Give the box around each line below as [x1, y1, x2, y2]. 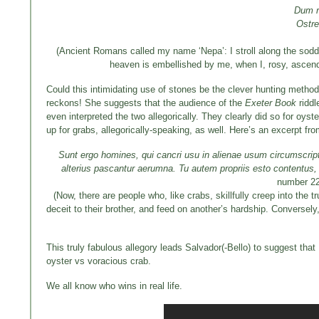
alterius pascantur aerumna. [61, 162, 179, 174]
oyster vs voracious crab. [46, 255, 151, 266]
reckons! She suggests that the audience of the [46, 97, 245, 108]
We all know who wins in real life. [46, 280, 182, 291]
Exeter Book [245, 97, 296, 108]
